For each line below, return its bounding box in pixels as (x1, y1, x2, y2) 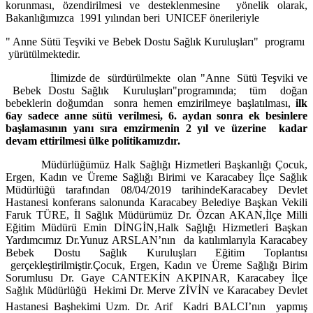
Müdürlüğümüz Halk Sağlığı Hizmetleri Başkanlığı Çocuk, (41, 159, 308, 171)
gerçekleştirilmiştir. (6, 259, 93, 272)
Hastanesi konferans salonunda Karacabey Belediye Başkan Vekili (6, 196, 307, 209)
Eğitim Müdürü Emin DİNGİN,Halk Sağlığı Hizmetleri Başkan (6, 221, 307, 234)
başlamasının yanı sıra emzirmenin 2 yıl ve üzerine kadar (6, 122, 307, 135)
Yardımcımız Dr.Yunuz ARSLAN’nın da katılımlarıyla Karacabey (6, 234, 307, 247)
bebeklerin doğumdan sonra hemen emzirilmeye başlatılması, (6, 97, 296, 110)
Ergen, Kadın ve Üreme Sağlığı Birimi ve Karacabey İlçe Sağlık (6, 171, 307, 184)
